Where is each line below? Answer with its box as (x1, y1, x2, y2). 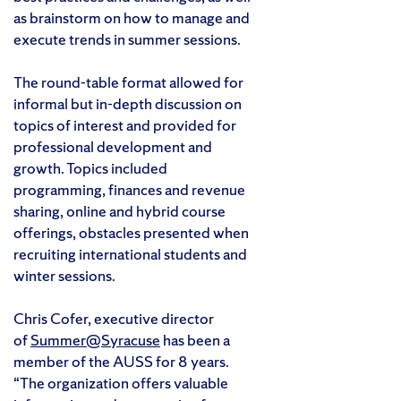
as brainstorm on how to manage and (13, 6, 250, 28)
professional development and (13, 135, 212, 157)
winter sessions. (13, 264, 115, 286)
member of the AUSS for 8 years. (13, 350, 229, 371)
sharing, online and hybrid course (13, 200, 226, 221)
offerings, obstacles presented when (13, 221, 249, 243)
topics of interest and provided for (13, 114, 236, 135)
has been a (160, 328, 230, 350)
